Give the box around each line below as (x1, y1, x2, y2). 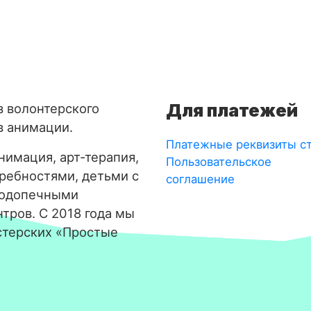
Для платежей (166, 99, 298, 121)
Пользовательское (166, 154, 271, 169)
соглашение (166, 171, 235, 186)
